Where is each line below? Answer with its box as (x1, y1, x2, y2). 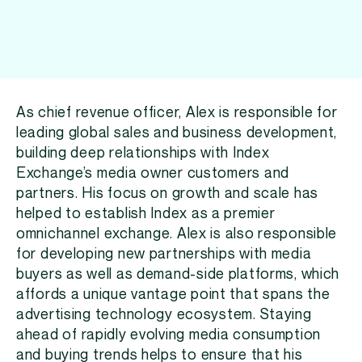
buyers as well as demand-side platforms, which (16, 267, 340, 282)
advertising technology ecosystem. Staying (16, 307, 312, 322)
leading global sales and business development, (16, 125, 338, 141)
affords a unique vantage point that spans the (16, 287, 330, 302)
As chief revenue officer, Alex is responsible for (16, 105, 338, 120)
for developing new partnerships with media (16, 246, 312, 262)
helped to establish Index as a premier (16, 206, 276, 221)
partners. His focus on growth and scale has (16, 186, 319, 201)
